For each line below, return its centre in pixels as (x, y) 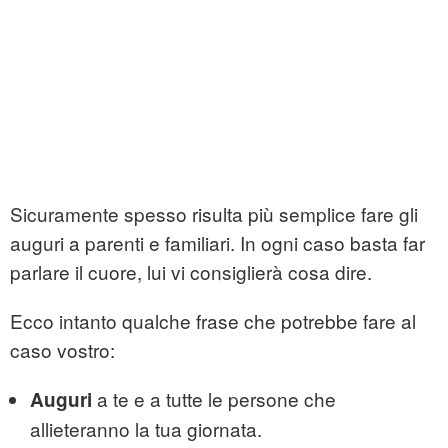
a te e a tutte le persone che (214, 399)
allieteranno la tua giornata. (146, 429)
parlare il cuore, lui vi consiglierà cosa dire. (191, 272)
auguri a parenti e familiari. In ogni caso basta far (217, 243)
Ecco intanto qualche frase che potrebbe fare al (213, 321)
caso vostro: (62, 350)
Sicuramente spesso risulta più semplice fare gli (214, 214)
